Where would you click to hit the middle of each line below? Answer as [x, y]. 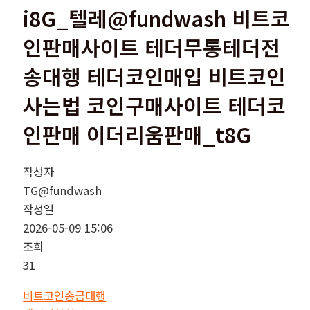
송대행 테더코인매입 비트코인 [155, 76]
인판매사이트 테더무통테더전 [152, 47]
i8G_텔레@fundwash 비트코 [157, 18]
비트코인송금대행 [65, 295]
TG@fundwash [63, 191]
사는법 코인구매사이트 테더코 [155, 106]
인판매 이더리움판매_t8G [137, 135]
